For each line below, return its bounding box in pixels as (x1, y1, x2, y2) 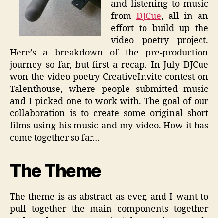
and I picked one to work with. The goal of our (10, 95, 208, 107)
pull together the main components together (10, 203, 208, 215)
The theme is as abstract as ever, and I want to (10, 191, 208, 202)
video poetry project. (111, 35, 208, 46)
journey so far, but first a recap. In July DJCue (10, 59, 208, 71)
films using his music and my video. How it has (10, 120, 208, 131)
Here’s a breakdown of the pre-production (10, 47, 208, 58)
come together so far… (10, 132, 100, 144)
